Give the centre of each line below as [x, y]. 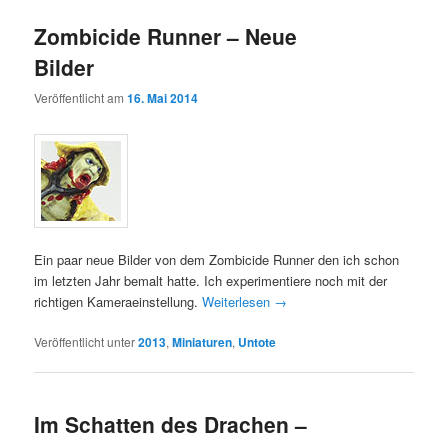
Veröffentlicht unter [85, 341]
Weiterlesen [238, 301]
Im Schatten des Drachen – [171, 424]
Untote [257, 341]
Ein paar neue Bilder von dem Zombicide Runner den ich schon [217, 259]
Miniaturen [202, 341]
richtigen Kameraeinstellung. [118, 301]
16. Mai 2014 [163, 98]
